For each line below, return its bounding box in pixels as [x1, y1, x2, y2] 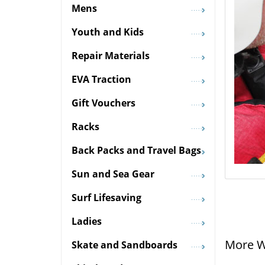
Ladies [72, 215, 102, 228]
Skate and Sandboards [72, 238, 177, 252]
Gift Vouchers [72, 96, 135, 110]
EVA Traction [72, 73, 131, 86]
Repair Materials [72, 49, 150, 63]
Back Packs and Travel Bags [72, 144, 201, 157]
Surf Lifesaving [72, 191, 141, 205]
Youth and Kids [72, 25, 144, 39]
